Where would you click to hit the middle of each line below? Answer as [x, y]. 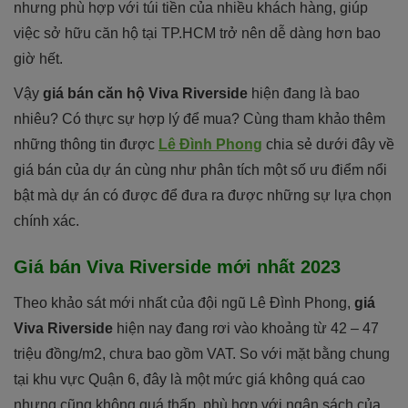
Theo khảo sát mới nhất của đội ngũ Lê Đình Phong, [184, 302]
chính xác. [46, 220]
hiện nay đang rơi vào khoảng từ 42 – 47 [246, 328]
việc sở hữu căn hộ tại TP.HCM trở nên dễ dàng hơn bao [197, 33]
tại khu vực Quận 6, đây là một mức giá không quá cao [189, 379]
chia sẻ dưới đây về [328, 144]
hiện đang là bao [304, 93]
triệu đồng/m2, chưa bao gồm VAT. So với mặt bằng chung [202, 353]
